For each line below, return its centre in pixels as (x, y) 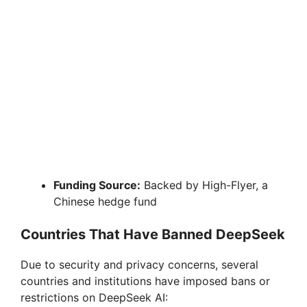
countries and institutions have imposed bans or (145, 281)
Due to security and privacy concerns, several (139, 264)
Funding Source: (97, 185)
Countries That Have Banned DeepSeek (153, 234)
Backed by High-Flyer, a (204, 185)
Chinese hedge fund (105, 201)
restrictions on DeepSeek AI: (94, 297)
